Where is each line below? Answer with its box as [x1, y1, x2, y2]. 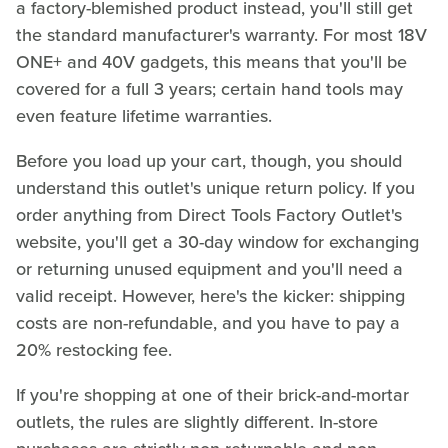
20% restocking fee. [16, 337, 172, 364]
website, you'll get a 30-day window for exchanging [16, 229, 419, 256]
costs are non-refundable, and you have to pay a [16, 310, 400, 337]
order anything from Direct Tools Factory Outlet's [16, 202, 402, 229]
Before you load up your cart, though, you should [16, 148, 402, 175]
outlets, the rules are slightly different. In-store [16, 409, 378, 436]
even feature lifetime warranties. [16, 103, 272, 130]
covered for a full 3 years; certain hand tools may [16, 76, 403, 103]
